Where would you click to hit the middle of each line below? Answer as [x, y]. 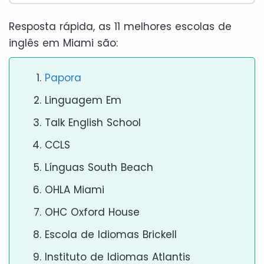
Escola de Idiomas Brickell [111, 235]
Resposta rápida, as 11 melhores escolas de [120, 27]
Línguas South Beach [99, 167]
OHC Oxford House [92, 212]
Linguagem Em [83, 100]
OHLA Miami [75, 190]
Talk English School [93, 123]
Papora [63, 78]
